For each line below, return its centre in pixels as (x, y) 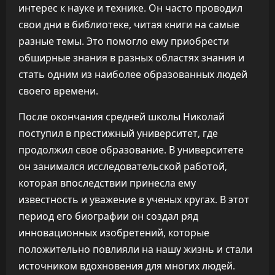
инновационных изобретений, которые (114, 233)
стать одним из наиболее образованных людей (133, 74)
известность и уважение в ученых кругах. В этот (134, 199)
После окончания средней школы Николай (122, 117)
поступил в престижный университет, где (118, 133)
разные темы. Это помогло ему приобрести (124, 41)
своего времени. (58, 91)
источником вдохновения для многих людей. (127, 266)
